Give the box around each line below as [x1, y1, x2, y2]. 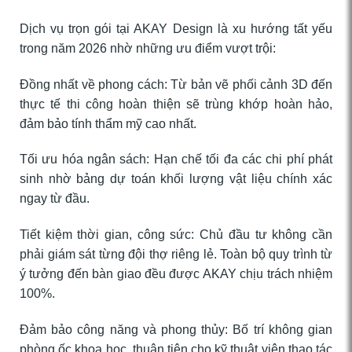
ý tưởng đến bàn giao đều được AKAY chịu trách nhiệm [20, 267, 332, 281]
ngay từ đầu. [20, 192, 90, 206]
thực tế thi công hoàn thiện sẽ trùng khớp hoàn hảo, [20, 97, 332, 111]
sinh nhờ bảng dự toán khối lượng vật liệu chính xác [20, 172, 332, 186]
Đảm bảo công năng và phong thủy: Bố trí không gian [20, 322, 332, 336]
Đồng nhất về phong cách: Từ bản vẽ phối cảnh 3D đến [20, 77, 332, 91]
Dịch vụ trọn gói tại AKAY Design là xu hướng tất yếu [20, 21, 332, 35]
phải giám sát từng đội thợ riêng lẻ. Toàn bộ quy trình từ [20, 247, 332, 262]
